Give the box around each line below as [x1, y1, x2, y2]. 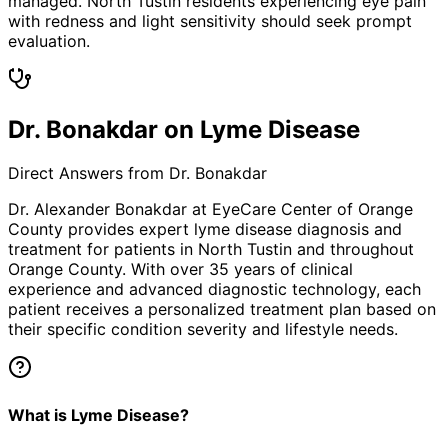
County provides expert [8, 219, 194, 240]
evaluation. [8, 30, 90, 51]
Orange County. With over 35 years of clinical [8, 259, 353, 280]
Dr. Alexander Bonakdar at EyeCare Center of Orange [8, 199, 413, 220]
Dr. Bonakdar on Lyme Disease [8, 114, 360, 144]
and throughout [292, 239, 414, 260]
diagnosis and [292, 219, 402, 240]
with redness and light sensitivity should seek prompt [8, 10, 412, 31]
